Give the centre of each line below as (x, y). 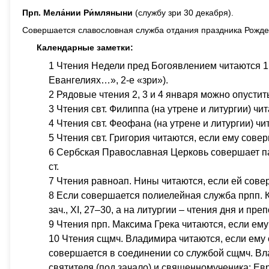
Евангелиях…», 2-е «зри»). (108, 80)
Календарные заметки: (85, 47)
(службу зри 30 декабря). (183, 13)
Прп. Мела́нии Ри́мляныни (77, 13)
